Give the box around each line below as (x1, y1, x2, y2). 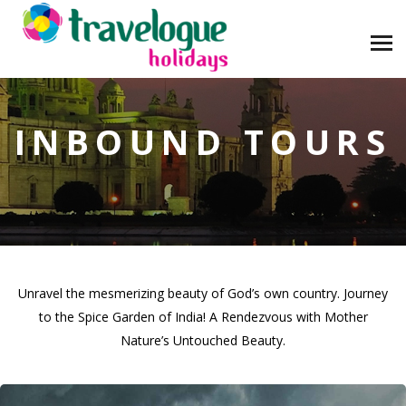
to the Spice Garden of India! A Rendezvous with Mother (38, 308, 368, 325)
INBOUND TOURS (14, 117, 392, 165)
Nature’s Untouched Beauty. (121, 332, 285, 349)
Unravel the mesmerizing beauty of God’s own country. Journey (18, 285, 388, 302)
